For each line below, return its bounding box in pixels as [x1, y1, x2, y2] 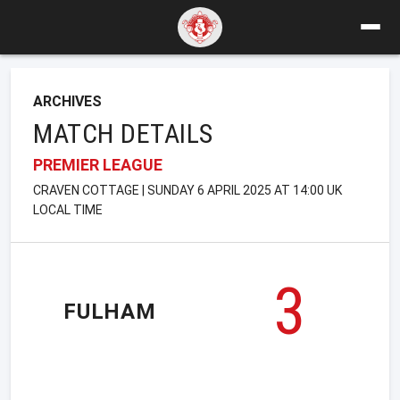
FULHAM [62, 299, 157, 325]
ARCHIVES [33, 92, 102, 110]
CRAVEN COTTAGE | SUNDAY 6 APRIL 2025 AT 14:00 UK [33, 182, 342, 197]
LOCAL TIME [33, 202, 103, 217]
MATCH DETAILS [33, 117, 213, 149]
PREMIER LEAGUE [33, 154, 162, 174]
